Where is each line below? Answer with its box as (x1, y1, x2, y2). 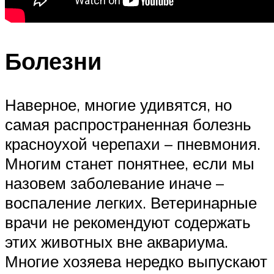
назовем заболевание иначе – (5, 173, 224, 193)
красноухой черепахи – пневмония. (5, 134, 261, 154)
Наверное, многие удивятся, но (5, 95, 232, 115)
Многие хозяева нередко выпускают (5, 251, 267, 272)
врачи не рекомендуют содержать (5, 212, 251, 232)
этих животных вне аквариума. (5, 232, 228, 252)
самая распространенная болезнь (5, 114, 251, 135)
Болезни (5, 45, 102, 76)
